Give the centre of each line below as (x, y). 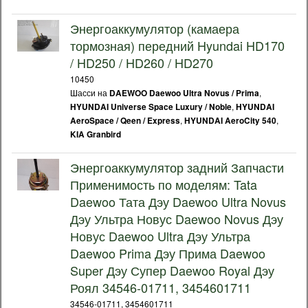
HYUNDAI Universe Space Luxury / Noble (151, 107)
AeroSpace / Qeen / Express (125, 121)
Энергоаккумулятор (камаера (155, 28)
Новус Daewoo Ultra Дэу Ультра (160, 236)
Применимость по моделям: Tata (164, 184)
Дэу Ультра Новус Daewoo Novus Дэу (177, 219)
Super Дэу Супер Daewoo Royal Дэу (172, 270)
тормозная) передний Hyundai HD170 (177, 45)
